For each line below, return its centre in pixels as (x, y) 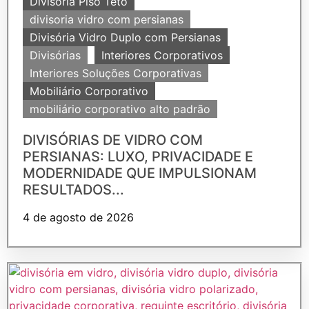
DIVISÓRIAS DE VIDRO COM (113, 140)
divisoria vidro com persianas (107, 19)
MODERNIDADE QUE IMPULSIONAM (140, 173)
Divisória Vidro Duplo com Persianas (125, 37)
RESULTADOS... (73, 189)
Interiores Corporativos (162, 55)
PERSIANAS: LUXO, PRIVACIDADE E (138, 156)
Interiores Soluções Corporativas (116, 73)
